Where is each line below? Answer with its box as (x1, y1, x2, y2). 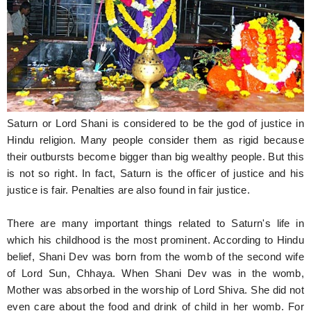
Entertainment (17, 40, 86, 52)
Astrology (17, 69, 65, 81)
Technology (17, 127, 74, 140)
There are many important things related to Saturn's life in (7, 217, 304, 229)
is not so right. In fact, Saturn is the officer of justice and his (7, 167, 304, 179)
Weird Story (17, 98, 75, 110)
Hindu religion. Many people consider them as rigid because (7, 134, 304, 146)
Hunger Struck (17, 10, 88, 23)
